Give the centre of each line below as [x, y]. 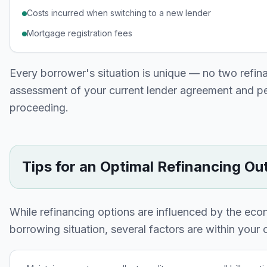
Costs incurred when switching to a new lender [119, 13]
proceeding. [39, 108]
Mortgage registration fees [80, 33]
